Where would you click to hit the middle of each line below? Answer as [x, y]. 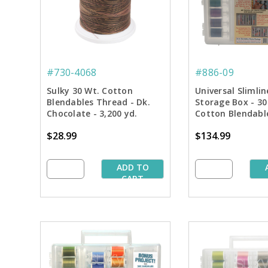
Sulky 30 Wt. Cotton [90, 91]
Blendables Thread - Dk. [98, 102]
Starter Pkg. [221, 125]
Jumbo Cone [73, 125]
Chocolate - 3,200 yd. [92, 114]
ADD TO [133, 167]
